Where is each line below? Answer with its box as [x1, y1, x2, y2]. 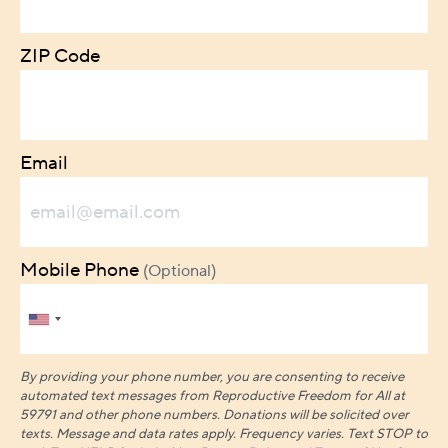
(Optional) [143, 261, 216, 281]
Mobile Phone [20, 258, 143, 282]
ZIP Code [20, 44, 100, 68]
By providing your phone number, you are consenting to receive [20, 368, 404, 386]
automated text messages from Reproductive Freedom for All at [20, 387, 405, 405]
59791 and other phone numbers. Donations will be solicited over [20, 406, 409, 424]
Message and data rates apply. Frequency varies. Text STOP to [56, 425, 428, 443]
